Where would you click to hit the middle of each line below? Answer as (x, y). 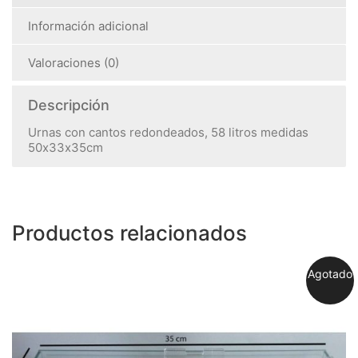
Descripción (69, 105)
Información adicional (88, 26)
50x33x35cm (66, 147)
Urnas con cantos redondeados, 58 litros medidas (168, 132)
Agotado (330, 274)
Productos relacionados (129, 233)
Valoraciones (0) (74, 63)
